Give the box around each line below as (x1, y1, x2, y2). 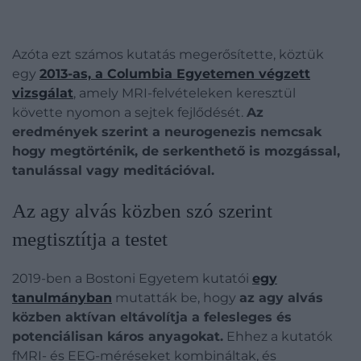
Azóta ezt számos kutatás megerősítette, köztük (12, 47, 324, 62)
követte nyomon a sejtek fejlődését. (12, 105, 247, 120)
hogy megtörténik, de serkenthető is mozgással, (12, 143, 340, 159)
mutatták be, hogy (112, 290, 239, 305)
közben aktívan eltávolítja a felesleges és (12, 309, 292, 325)
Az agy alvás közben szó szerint (12, 200, 272, 222)
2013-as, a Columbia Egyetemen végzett (39, 66, 310, 81)
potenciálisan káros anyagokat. (12, 329, 223, 344)
